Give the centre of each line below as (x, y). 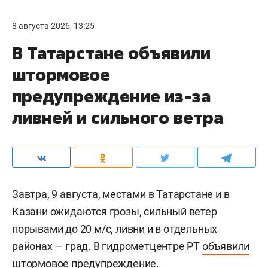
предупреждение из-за (111, 96)
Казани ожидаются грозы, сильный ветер (115, 211)
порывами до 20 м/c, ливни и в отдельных (115, 229)
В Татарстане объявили (111, 53)
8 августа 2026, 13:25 (53, 25)
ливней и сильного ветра (118, 117)
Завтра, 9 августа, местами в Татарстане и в (121, 194)
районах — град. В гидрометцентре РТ (107, 246)
